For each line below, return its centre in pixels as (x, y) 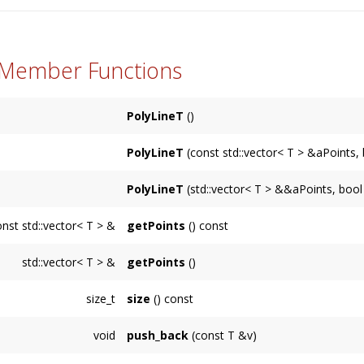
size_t (101, 298)
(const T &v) (222, 335)
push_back (157, 335)
